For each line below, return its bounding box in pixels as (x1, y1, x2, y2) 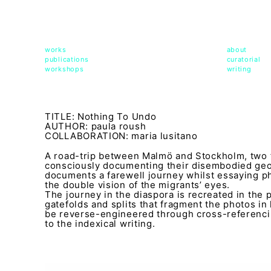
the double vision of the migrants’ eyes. (45, 178, 230, 191)
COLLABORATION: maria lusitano (45, 130, 198, 142)
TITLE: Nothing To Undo (45, 111, 157, 122)
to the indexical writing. (45, 217, 155, 229)
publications (45, 55, 89, 64)
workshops (45, 65, 84, 73)
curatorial (226, 55, 263, 64)
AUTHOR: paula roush (45, 120, 149, 132)
